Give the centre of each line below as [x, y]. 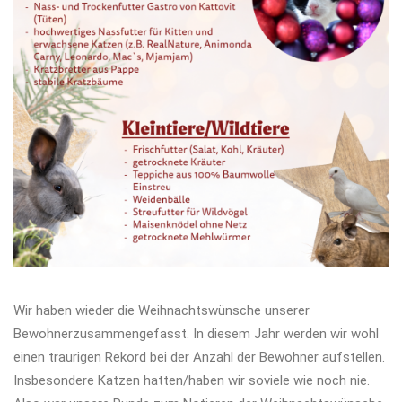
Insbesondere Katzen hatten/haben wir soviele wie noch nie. [192, 380]
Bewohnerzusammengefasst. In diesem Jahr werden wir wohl [196, 334]
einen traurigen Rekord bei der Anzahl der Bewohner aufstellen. [199, 357]
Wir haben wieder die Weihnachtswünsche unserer [162, 310]
